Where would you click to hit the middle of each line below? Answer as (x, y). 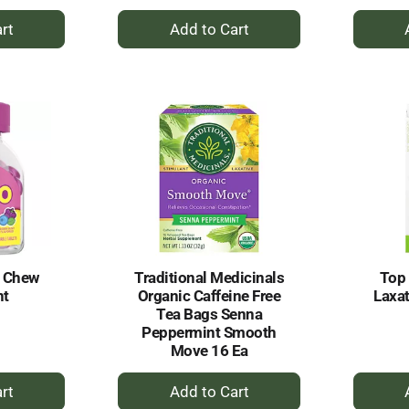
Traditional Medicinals (210, 278)
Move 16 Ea (209, 351)
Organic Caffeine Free (209, 296)
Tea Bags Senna (210, 315)
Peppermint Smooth (209, 333)
